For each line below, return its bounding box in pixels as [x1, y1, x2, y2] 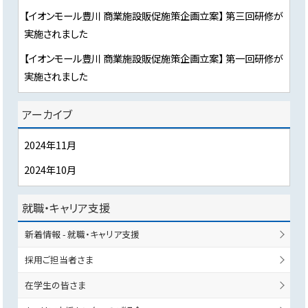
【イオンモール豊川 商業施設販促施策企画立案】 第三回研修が [24, 8, 284, 23]
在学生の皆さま [25, 278, 87, 291]
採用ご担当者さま [25, 252, 94, 266]
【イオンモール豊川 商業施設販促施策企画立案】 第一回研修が [24, 50, 284, 65]
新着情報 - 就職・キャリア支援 [25, 227, 140, 241]
